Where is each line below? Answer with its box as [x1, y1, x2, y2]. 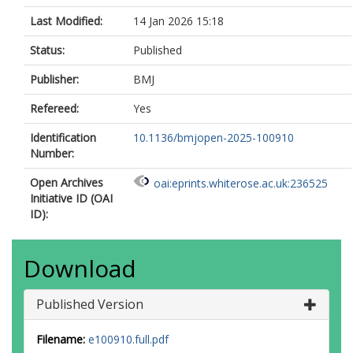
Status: [30, 43, 65, 58]
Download [24, 252, 136, 284]
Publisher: [30, 72, 79, 87]
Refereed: [30, 101, 79, 116]
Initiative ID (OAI [30, 191, 113, 206]
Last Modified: [30, 13, 102, 28]
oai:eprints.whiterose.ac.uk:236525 [154, 176, 328, 191]
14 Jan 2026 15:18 [133, 13, 224, 28]
